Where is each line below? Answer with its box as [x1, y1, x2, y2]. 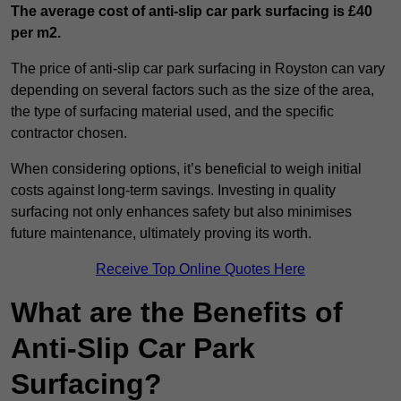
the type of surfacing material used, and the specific [11, 104, 334, 120]
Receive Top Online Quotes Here [96, 261, 305, 277]
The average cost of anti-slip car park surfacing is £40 [11, 4, 372, 20]
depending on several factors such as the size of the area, [11, 82, 374, 98]
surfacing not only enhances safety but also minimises [11, 204, 352, 220]
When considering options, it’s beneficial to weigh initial [11, 161, 362, 177]
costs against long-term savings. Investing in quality [11, 183, 336, 199]
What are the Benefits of [11, 296, 343, 329]
